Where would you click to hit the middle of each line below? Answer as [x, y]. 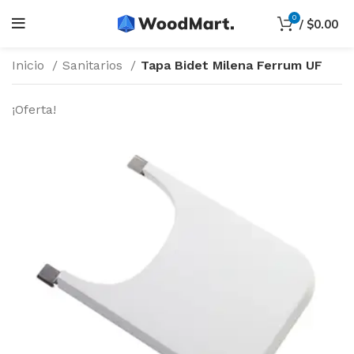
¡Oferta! [34, 109]
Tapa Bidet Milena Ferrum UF [232, 65]
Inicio [30, 65]
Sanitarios [94, 65]
